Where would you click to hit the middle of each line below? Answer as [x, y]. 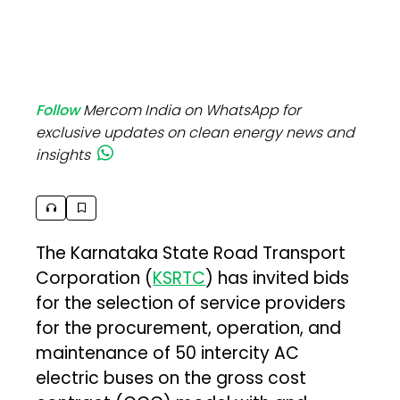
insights [63, 154]
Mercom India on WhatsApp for [192, 110]
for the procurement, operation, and [189, 328]
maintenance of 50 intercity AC [168, 353]
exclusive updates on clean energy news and [196, 132]
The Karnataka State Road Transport [191, 253]
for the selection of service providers [191, 303]
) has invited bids [278, 278]
